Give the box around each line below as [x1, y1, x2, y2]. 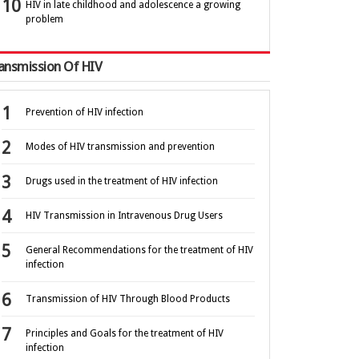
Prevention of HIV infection [26, 107, 143, 119]
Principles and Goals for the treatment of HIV [26, 328, 224, 340]
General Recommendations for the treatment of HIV [26, 244, 253, 256]
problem [26, 14, 63, 26]
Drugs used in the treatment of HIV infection [26, 175, 218, 188]
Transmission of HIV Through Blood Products [26, 293, 230, 305]
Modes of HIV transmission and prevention [26, 141, 215, 153]
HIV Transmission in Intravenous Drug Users [26, 210, 223, 222]
